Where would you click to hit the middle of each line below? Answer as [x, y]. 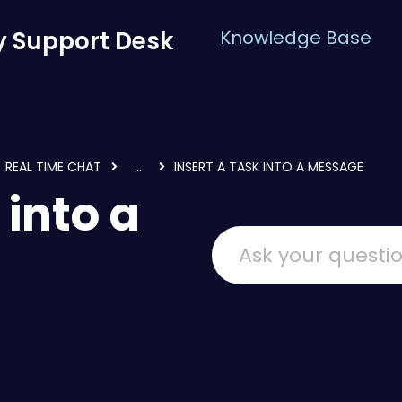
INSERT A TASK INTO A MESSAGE [269, 167]
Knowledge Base [296, 38]
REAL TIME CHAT [53, 167]
